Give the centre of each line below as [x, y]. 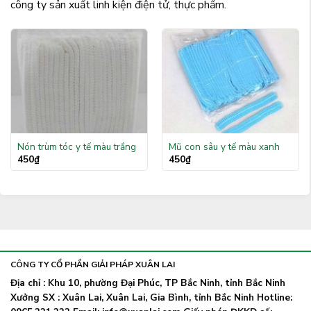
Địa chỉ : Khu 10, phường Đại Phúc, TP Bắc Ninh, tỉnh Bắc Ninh [148, 283]
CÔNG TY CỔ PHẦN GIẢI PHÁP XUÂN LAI [93, 265]
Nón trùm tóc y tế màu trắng [76, 147]
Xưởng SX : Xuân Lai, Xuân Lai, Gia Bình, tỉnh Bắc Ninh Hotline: [151, 298]
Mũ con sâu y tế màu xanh [224, 147]
